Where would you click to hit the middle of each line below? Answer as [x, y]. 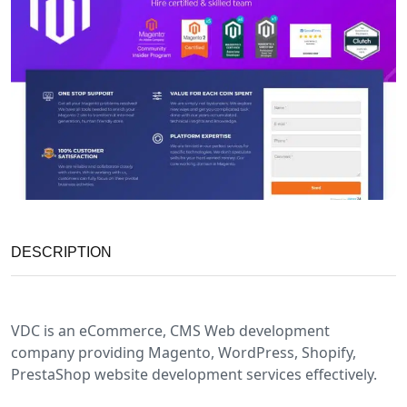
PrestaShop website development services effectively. [194, 375]
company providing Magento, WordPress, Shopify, [184, 353]
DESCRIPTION [61, 253]
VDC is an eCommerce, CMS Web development [170, 331]
